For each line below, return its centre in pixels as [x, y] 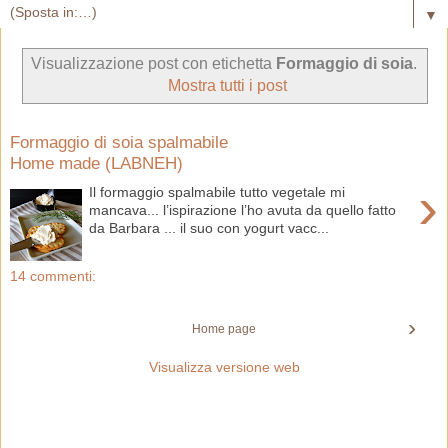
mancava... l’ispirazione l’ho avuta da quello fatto [243, 209]
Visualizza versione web [224, 366]
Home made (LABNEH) [96, 163]
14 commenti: [53, 275]
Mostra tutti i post [227, 85]
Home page [224, 328]
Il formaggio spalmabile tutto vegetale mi [217, 191]
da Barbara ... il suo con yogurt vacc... [209, 227]
